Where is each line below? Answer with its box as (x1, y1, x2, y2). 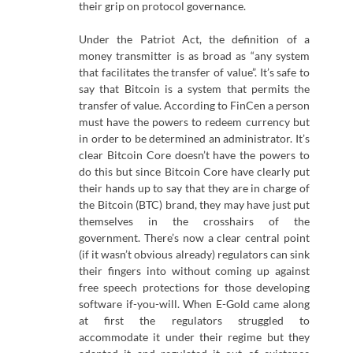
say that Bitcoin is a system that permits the (79, 82, 310, 96)
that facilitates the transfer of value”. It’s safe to (79, 65, 310, 80)
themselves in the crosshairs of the (79, 214, 310, 229)
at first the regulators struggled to (79, 314, 310, 328)
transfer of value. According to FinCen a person (79, 98, 310, 113)
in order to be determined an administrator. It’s (79, 132, 310, 146)
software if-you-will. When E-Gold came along (79, 297, 310, 311)
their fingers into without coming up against (79, 264, 310, 278)
